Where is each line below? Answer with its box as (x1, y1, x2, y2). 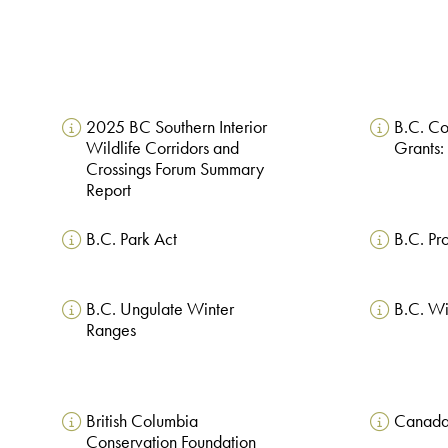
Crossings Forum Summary (85, 157, 264, 180)
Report (85, 178, 131, 201)
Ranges (85, 318, 136, 341)
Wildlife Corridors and (85, 136, 239, 159)
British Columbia (85, 409, 198, 432)
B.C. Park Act (85, 227, 177, 250)
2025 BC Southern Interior (85, 115, 267, 138)
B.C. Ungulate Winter (85, 297, 234, 320)
